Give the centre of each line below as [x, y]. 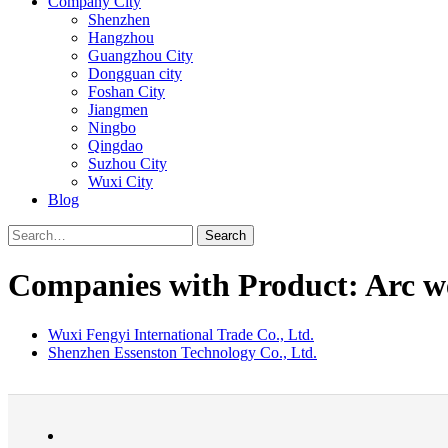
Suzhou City [127, 163]
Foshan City [126, 91]
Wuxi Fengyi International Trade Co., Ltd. [181, 334]
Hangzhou [121, 37]
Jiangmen [118, 109]
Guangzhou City [140, 55]
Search [225, 235]
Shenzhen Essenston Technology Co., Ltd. [182, 352]
